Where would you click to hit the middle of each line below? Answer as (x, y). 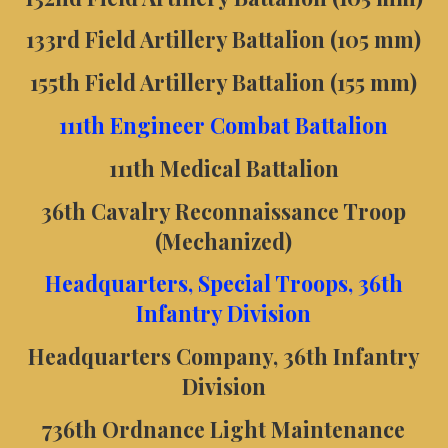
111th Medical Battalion (223, 167)
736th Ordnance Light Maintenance (224, 428)
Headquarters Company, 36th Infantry (223, 356)
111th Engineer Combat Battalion (224, 124)
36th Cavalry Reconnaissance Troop (224, 210)
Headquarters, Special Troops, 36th (223, 283)
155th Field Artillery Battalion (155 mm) (224, 82)
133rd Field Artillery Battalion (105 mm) (224, 39)
